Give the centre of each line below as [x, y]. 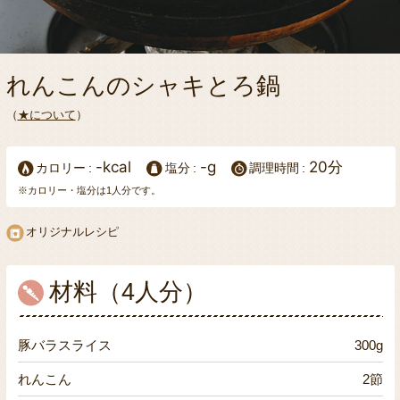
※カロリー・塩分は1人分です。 [89, 191]
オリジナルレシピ [72, 232]
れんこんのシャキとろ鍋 [143, 85]
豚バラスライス [64, 345]
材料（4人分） [128, 292]
